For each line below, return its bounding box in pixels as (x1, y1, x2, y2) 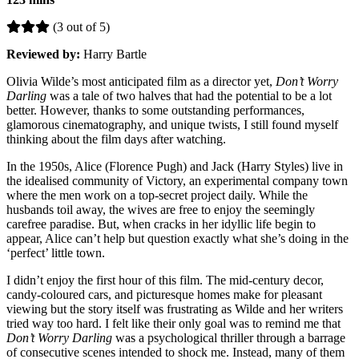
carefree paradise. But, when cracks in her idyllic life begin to (6, 217, 316, 232)
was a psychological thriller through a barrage (115, 331, 345, 345)
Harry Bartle (83, 47, 147, 62)
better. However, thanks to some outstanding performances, (6, 103, 305, 118)
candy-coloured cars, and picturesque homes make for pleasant (6, 288, 322, 302)
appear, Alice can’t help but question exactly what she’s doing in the (6, 232, 349, 246)
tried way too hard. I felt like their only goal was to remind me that (6, 317, 341, 331)
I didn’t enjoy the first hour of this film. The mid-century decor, (6, 273, 324, 288)
